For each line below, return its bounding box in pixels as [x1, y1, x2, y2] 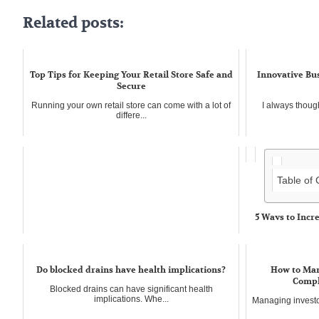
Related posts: [23, 13, 124, 33]
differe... [115, 110, 147, 120]
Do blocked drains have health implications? [36, 263, 226, 276]
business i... [255, 252, 301, 263]
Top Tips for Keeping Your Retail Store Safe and [29, 68, 233, 80]
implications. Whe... [93, 293, 169, 304]
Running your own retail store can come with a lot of [31, 100, 231, 110]
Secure [116, 80, 146, 92]
